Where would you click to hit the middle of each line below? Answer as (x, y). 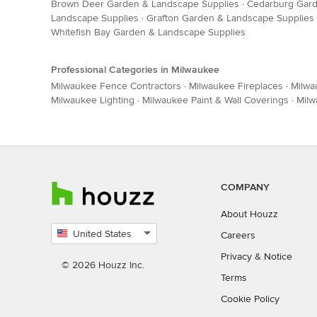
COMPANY (245, 188)
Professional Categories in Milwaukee (135, 70)
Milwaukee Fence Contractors (116, 86)
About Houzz (249, 214)
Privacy (236, 257)
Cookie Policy (250, 299)
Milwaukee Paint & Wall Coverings (215, 100)
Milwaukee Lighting (93, 100)
